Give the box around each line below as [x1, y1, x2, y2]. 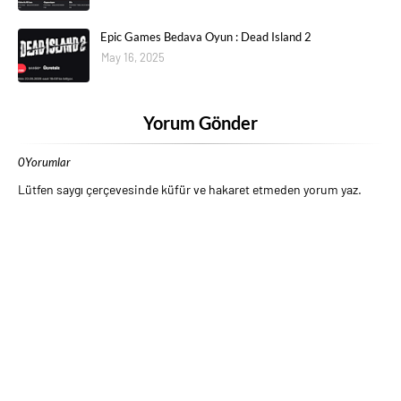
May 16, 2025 [101, 50, 165, 64]
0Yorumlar [18, 155, 71, 169]
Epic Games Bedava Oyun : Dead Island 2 [100, 30, 311, 44]
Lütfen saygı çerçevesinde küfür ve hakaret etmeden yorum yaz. [18, 182, 362, 197]
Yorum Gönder [143, 112, 258, 133]
